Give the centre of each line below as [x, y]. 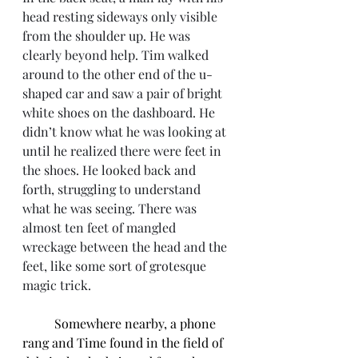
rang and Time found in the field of [124, 342]
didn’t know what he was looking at [126, 131]
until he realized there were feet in [123, 151]
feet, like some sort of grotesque [116, 266]
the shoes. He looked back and [111, 170]
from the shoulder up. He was [108, 36]
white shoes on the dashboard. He [120, 112]
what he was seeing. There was [111, 208]
